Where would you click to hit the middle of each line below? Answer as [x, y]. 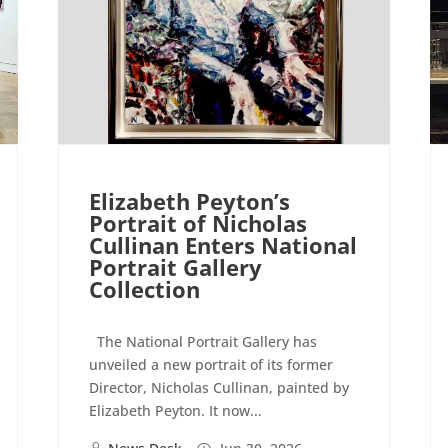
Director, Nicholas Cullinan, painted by [219, 388]
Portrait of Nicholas [198, 223]
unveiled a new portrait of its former [211, 365]
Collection [145, 289]
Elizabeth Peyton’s [190, 201]
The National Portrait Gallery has [203, 342]
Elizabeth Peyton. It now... [176, 411]
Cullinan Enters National [223, 245]
